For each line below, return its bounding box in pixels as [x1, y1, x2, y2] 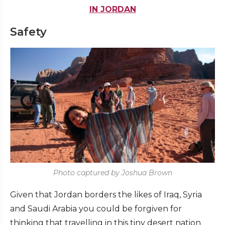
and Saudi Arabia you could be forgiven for [10, 204, 182, 214]
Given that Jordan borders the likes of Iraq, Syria [10, 190, 202, 200]
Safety [10, 25, 47, 39]
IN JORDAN [89, 4, 136, 14]
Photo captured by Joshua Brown [53, 168, 172, 178]
